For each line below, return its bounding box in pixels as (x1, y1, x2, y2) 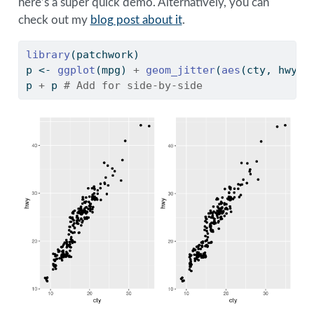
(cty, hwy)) (240, 63, 310, 76)
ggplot (57, 63, 95, 76)
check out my (18, 13, 90, 26)
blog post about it (90, 13, 182, 26)
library (25, 48, 70, 61)
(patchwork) (69, 48, 139, 61)
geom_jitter (145, 63, 215, 76)
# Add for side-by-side (63, 78, 203, 92)
